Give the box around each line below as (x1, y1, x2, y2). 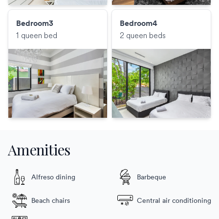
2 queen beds (120, 30, 166, 41)
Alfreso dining (31, 173, 75, 182)
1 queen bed (16, 30, 57, 41)
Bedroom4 (120, 18, 157, 29)
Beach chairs (31, 196, 70, 205)
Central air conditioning (137, 196, 211, 205)
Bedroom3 (16, 18, 53, 29)
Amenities (8, 140, 70, 160)
